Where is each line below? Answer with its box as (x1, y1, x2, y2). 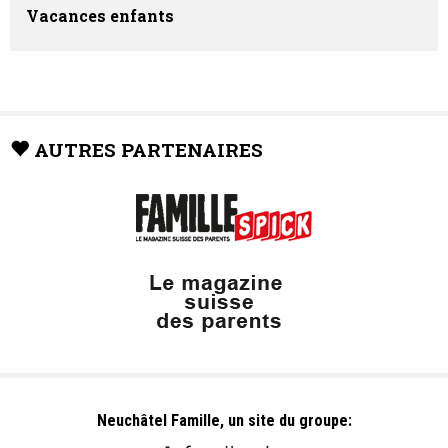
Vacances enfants (26, 5, 174, 27)
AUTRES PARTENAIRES (34, 137, 263, 163)
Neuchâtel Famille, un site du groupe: (96, 411, 352, 431)
